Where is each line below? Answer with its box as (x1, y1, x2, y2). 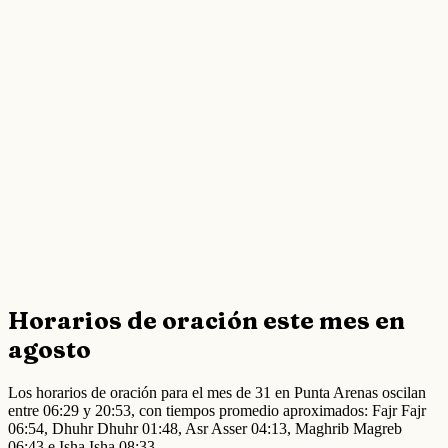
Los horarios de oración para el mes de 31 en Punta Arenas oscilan (8, 383, 426, 401)
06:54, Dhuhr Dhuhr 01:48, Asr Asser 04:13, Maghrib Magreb (8, 419, 402, 437)
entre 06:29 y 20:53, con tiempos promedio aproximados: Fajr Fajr (8, 401, 426, 419)
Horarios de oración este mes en (8, 305, 405, 335)
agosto (8, 334, 91, 364)
